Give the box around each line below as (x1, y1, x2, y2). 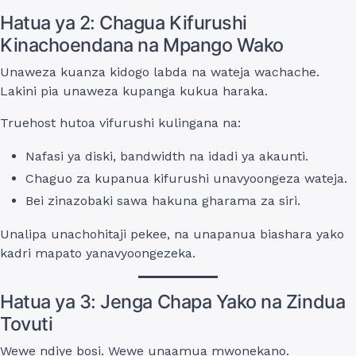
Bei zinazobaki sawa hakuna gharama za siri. (25, 192, 300, 208)
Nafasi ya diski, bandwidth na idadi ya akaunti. (25, 148, 308, 164)
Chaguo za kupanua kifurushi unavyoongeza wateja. (25, 170, 347, 186)
